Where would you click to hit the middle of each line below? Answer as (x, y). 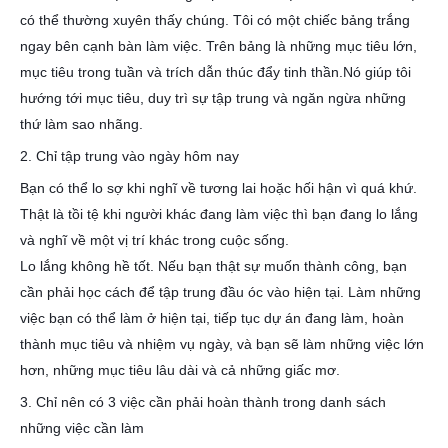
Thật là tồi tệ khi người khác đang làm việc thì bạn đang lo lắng (219, 214)
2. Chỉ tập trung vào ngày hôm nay (129, 156)
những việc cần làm (82, 428)
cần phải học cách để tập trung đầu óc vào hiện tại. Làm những (220, 292)
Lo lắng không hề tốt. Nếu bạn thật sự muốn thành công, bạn (213, 266)
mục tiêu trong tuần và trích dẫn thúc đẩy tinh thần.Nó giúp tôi (215, 72)
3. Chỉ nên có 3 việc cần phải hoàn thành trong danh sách (203, 402)
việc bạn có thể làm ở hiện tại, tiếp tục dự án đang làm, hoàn (212, 318)
